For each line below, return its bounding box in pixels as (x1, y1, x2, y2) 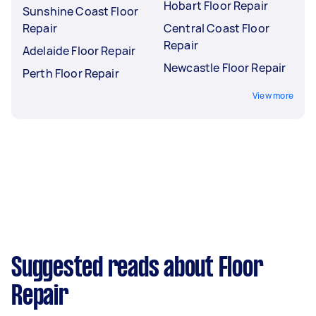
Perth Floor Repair (23, 65, 119, 81)
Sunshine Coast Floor (23, 3, 138, 19)
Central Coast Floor (164, 20, 269, 36)
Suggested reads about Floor (11, 255, 263, 281)
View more (252, 89, 293, 102)
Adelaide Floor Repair (23, 42, 136, 59)
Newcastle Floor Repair (164, 59, 286, 75)
